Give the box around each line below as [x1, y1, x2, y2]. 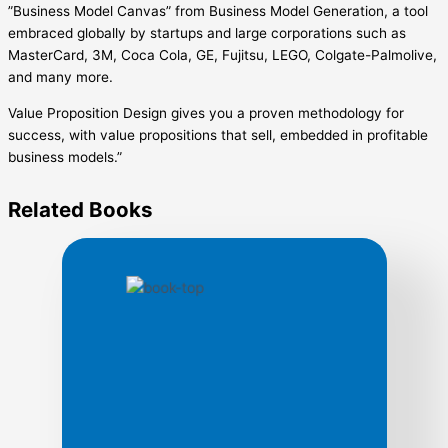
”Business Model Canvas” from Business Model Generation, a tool [8, 3, 428, 20]
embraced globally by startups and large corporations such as [8, 25, 406, 42]
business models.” [8, 148, 122, 165]
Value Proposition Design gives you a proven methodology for [8, 104, 404, 121]
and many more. [8, 69, 113, 86]
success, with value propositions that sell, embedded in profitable [8, 126, 428, 143]
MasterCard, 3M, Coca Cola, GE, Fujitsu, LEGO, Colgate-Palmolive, [8, 47, 437, 64]
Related [8, 196, 84, 222]
